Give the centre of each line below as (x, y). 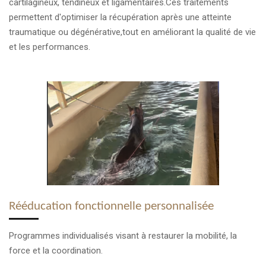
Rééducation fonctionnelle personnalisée (111, 206)
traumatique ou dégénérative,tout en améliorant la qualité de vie (132, 32)
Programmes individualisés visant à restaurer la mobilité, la (123, 235)
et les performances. (50, 47)
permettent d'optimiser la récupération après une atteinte (120, 17)
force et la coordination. (56, 250)
